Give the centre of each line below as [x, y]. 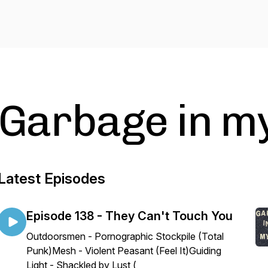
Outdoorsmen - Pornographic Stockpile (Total [125, 236]
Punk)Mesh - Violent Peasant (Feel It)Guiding [124, 251]
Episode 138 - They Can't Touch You [130, 216]
